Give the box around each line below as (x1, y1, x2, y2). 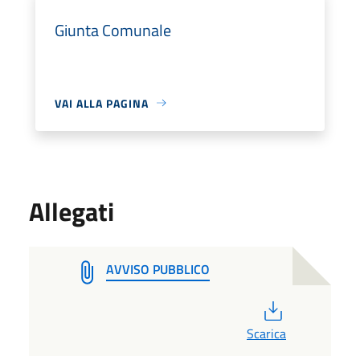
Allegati (29, 191, 114, 231)
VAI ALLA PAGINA (55, 94, 149, 112)
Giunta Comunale (55, 17, 171, 43)
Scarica (247, 323, 286, 343)
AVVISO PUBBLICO (106, 259, 210, 279)
